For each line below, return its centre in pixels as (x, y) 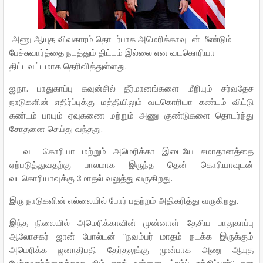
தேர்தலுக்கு (128, 250)
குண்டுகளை (187, 116)
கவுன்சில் (98, 89)
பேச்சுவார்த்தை (37, 53)
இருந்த (141, 165)
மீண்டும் (217, 39)
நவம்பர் (139, 237)
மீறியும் (200, 89)
